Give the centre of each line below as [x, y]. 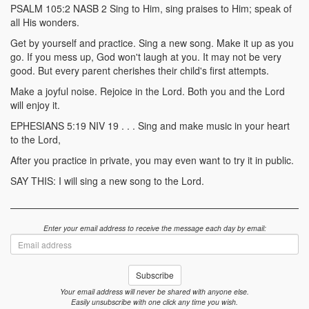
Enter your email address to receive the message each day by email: [154, 228]
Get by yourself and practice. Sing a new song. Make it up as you [152, 43]
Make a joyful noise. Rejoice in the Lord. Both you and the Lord [148, 91]
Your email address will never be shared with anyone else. [154, 291]
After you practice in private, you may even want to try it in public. [152, 160]
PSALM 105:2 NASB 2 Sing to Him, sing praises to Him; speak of [151, 8]
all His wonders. [45, 22]
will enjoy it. [35, 105]
